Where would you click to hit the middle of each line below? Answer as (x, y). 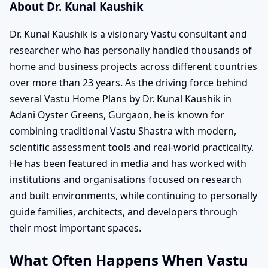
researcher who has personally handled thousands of (131, 51)
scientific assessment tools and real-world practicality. (132, 147)
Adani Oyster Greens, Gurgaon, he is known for (117, 115)
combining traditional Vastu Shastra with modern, (123, 131)
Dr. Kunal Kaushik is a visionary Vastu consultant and (128, 34)
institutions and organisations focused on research (126, 180)
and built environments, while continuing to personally (133, 196)
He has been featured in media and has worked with (128, 164)
